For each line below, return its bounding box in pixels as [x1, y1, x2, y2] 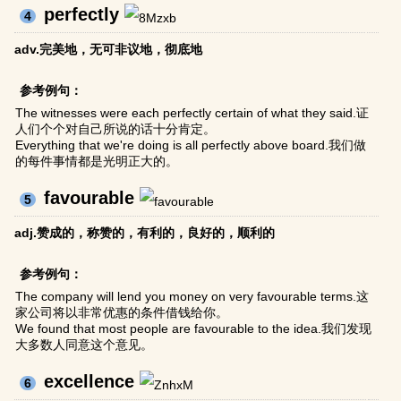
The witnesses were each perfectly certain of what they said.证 [15, 106, 370, 121]
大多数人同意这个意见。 [15, 337, 154, 353]
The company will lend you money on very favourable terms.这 [15, 289, 370, 304]
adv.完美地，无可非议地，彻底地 [14, 42, 203, 57]
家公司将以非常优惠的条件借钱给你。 [15, 305, 229, 320]
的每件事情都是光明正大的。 [15, 154, 179, 169]
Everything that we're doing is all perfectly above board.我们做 [15, 138, 367, 153]
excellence [44, 371, 135, 392]
